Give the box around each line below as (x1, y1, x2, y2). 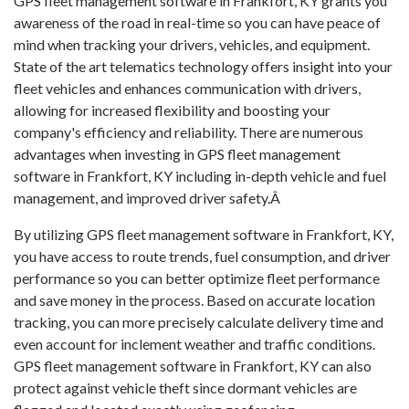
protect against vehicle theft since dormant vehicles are (14, 379, 357, 396)
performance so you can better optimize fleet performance (14, 269, 380, 287)
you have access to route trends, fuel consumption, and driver (14, 247, 391, 265)
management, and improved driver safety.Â (14, 189, 283, 206)
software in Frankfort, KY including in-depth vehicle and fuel (14, 167, 386, 184)
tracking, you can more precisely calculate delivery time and (14, 313, 383, 330)
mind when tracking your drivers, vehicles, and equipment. (14, 36, 370, 53)
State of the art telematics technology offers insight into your (14, 58, 393, 75)
